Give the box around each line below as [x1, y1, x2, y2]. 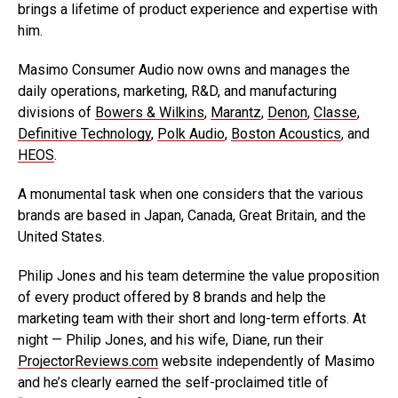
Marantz [211, 104, 261, 121]
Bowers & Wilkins [95, 104, 204, 121]
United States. [18, 228, 105, 245]
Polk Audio [157, 125, 225, 142]
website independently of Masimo [158, 353, 375, 370]
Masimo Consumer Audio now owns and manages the [18, 61, 350, 78]
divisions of [18, 104, 95, 121]
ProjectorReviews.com [18, 353, 158, 370]
